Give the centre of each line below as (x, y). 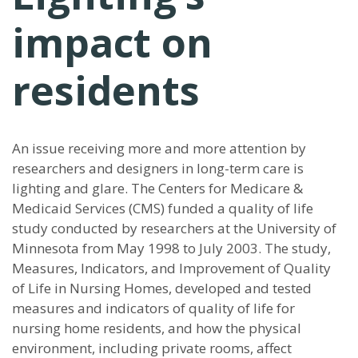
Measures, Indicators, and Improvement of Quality (171, 268)
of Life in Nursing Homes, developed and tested (162, 288)
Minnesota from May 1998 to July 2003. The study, (171, 248)
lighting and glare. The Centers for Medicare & (157, 188)
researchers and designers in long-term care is (158, 168)
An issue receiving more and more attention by (159, 148)
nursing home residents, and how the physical (157, 328)
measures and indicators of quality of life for (153, 308)
